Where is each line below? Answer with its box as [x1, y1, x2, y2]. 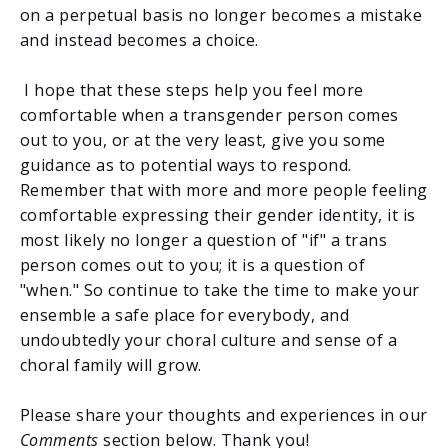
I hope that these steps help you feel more [24, 78, 364, 101]
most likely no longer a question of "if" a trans [20, 228, 388, 251]
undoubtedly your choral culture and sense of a [20, 328, 398, 351]
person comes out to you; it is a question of [20, 253, 366, 276]
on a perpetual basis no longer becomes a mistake [20, 3, 423, 26]
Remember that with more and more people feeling [20, 178, 428, 201]
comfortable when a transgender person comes [20, 103, 399, 126]
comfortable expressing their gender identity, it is [20, 203, 416, 226]
